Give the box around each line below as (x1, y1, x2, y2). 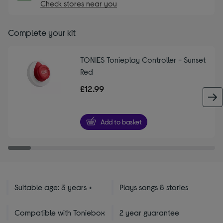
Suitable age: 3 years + (14, 182, 93, 192)
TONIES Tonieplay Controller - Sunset (80, 54, 206, 64)
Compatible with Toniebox (14, 208, 106, 218)
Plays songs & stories (119, 182, 188, 192)
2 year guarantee (119, 208, 179, 218)
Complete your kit (8, 26, 76, 38)
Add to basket (101, 117, 142, 126)
